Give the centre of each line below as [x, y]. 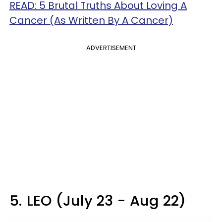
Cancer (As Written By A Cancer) [91, 20]
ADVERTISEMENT [111, 48]
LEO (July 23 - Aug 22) [106, 200]
